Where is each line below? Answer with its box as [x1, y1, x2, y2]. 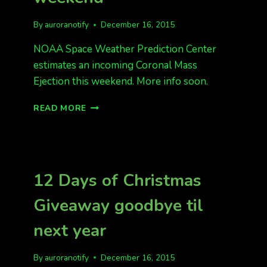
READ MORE [33, 103, 87, 114]
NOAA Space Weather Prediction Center [33, 42, 216, 56]
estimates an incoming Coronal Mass [33, 58, 197, 72]
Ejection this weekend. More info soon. [33, 74, 208, 88]
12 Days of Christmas [33, 169, 201, 192]
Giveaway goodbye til [33, 194, 203, 217]
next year [33, 219, 106, 242]
